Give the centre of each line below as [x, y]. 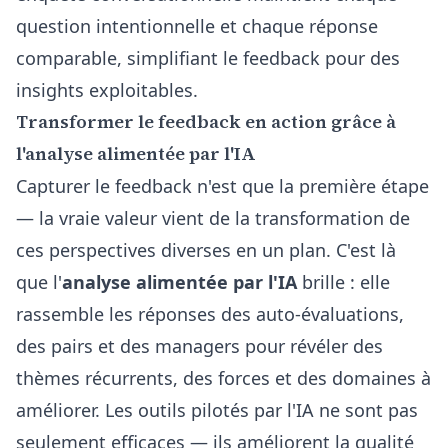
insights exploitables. [107, 90]
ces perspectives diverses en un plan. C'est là [206, 250]
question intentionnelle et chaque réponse [197, 26]
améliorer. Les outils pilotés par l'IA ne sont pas [217, 410]
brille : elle [343, 282]
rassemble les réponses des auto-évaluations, [210, 314]
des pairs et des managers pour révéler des [199, 346]
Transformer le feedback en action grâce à [206, 121]
